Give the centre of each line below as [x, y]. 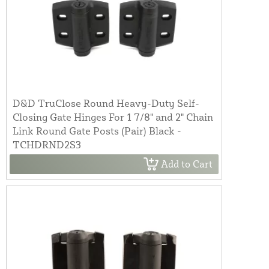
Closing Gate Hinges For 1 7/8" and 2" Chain [113, 116]
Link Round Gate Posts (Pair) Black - [97, 130]
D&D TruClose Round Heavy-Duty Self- [106, 103]
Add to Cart [187, 164]
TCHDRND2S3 [47, 144]
